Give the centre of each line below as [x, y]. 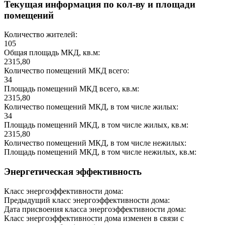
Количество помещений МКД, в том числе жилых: [91, 107]
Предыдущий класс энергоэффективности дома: [87, 200]
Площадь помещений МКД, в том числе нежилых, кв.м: [100, 152]
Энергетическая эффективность [73, 172]
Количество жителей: [41, 35]
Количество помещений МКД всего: [67, 71]
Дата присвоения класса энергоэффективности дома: [95, 209]
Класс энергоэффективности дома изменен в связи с [94, 218]
